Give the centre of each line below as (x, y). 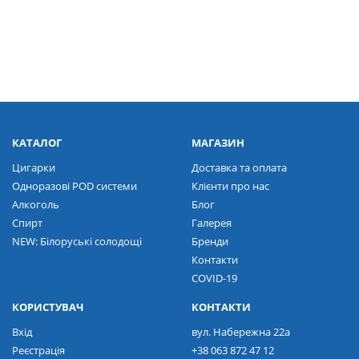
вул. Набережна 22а (241, 332)
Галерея (212, 223)
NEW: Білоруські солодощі (77, 242)
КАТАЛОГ (37, 143)
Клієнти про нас (230, 186)
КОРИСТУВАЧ (48, 307)
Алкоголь (36, 205)
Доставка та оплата (239, 168)
